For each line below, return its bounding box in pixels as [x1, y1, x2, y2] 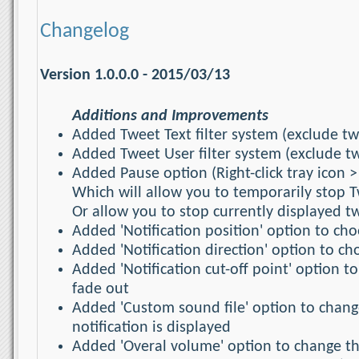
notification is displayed [72, 319, 231, 336]
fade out [72, 280, 129, 297]
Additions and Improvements [72, 107, 268, 124]
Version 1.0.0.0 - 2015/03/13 [40, 67, 230, 84]
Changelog [40, 20, 129, 42]
